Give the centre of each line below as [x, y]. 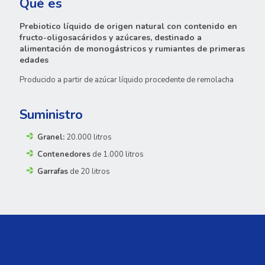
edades [34, 60]
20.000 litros [88, 137]
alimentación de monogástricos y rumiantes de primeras [132, 49]
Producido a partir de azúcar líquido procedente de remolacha [127, 80]
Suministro [51, 114]
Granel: [51, 137]
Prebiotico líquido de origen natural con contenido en [128, 26]
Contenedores [64, 154]
